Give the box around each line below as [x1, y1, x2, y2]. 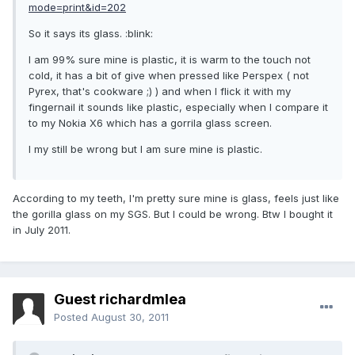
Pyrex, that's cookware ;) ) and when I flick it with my [29, 85, 291, 98]
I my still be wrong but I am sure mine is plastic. [29, 143, 262, 156]
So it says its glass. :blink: [29, 27, 153, 40]
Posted [54, 311, 91, 324]
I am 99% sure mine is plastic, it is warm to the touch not [29, 53, 311, 67]
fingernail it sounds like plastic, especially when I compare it [29, 101, 328, 114]
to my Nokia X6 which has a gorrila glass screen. [29, 116, 272, 130]
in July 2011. [13, 223, 71, 237]
